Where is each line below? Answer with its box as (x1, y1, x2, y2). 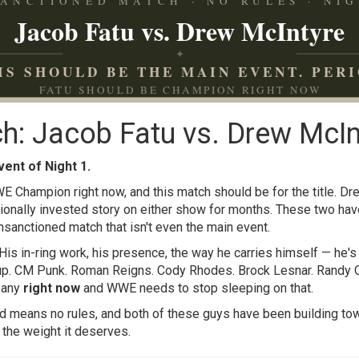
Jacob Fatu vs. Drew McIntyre (14, 12, 345, 50)
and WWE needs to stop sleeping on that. (80, 280, 313, 296)
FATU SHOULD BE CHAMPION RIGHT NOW (39, 83, 320, 98)
